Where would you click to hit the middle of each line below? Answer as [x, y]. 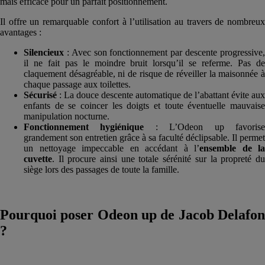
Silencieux [44, 52]
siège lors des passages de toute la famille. [101, 169]
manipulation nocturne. [67, 116]
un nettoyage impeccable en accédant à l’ [112, 148]
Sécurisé [40, 95]
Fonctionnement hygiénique [84, 127]
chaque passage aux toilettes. [77, 84]
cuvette [38, 159]
